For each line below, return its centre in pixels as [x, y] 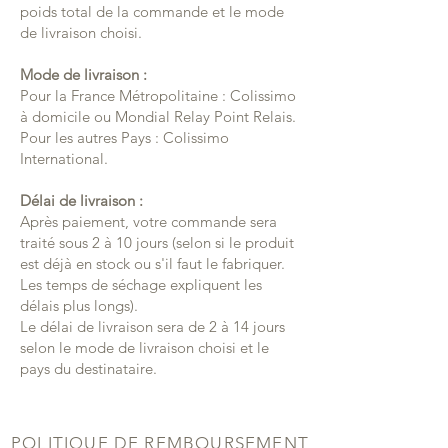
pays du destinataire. [88, 368]
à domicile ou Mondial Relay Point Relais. [158, 116]
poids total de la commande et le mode [152, 11]
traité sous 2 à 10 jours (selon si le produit [157, 242]
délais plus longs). [79, 305]
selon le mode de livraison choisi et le [144, 347]
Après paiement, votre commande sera [148, 221]
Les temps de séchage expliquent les [141, 284]
